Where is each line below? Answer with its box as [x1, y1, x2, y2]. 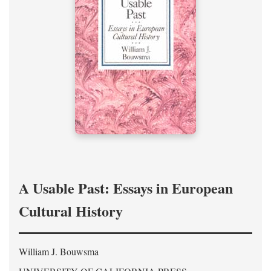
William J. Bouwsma [19, 245, 99, 258]
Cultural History [19, 200, 123, 221]
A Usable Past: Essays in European [19, 177, 233, 198]
